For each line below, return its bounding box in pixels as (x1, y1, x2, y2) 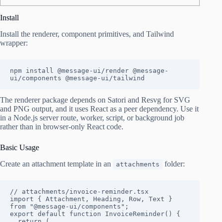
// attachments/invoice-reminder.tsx (10, 187, 149, 195)
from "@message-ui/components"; (10, 202, 129, 210)
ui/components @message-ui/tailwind (10, 74, 145, 82)
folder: (163, 159, 185, 168)
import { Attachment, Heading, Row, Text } (10, 195, 172, 203)
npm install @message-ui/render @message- (10, 66, 168, 74)
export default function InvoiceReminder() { (10, 210, 180, 218)
